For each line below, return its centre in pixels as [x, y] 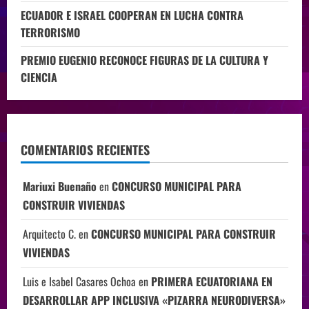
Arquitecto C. [49, 234]
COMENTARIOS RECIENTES [85, 150]
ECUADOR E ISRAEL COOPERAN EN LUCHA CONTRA [132, 16]
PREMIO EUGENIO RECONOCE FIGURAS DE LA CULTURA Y [144, 60]
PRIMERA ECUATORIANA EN [212, 282]
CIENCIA [39, 78]
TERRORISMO [50, 33]
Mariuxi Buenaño [60, 187]
